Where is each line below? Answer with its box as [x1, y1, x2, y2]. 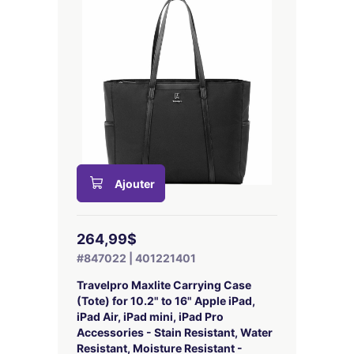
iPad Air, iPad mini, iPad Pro [76, 310, 224, 323]
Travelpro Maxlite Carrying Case [76, 278, 251, 292]
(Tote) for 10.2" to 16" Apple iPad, [76, 294, 255, 307]
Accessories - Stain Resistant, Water [76, 326, 273, 339]
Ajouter [114, 177, 155, 190]
